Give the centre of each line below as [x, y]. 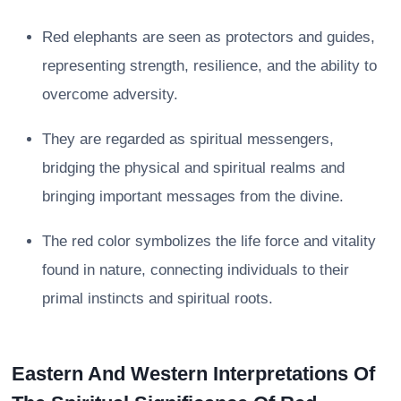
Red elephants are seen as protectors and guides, [209, 37]
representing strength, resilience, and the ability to [209, 65]
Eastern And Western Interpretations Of [193, 373]
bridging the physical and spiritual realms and [193, 167]
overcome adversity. [110, 94]
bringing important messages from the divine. [193, 196]
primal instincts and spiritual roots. [158, 298]
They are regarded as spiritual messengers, [188, 139]
